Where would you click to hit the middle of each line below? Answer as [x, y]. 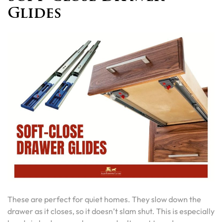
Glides [34, 14]
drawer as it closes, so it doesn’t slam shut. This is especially [111, 211]
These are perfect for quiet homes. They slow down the [104, 199]
